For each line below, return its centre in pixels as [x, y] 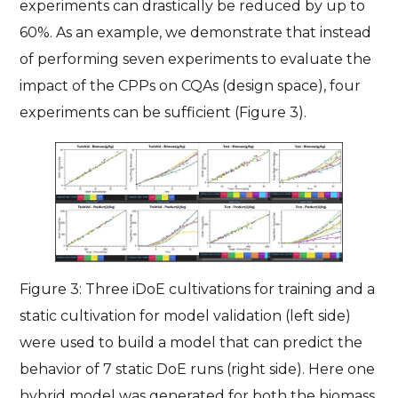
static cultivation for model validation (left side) [186, 316]
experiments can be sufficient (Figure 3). [163, 113]
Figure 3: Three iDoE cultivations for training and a [198, 290]
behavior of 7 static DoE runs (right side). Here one [198, 370]
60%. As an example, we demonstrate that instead [196, 33]
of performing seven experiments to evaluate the [196, 60]
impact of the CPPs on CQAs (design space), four [191, 86]
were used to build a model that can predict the [191, 343]
